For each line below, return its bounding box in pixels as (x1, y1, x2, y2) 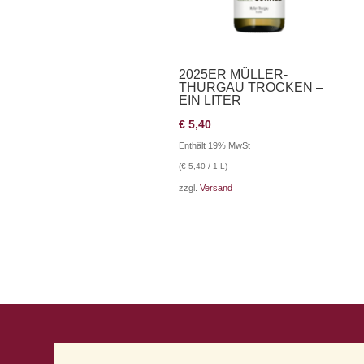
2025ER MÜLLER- (179, 67, 288, 82)
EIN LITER (179, 93, 242, 108)
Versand (200, 183, 233, 193)
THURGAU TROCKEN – (179, 80, 324, 95)
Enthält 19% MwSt (179, 141, 251, 151)
